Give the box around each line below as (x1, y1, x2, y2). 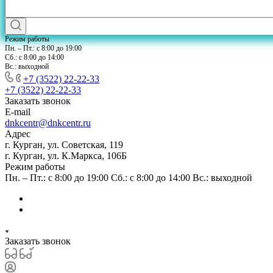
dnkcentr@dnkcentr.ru (5, 118, 91, 128)
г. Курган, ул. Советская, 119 (5, 140, 123, 150)
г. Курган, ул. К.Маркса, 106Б (5, 151, 127, 161)
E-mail (5, 107, 30, 117)
